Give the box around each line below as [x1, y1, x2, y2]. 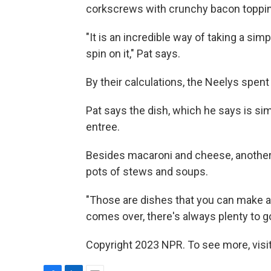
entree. [86, 120, 120, 133]
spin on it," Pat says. [86, 47, 180, 60]
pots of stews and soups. [86, 165, 208, 178]
